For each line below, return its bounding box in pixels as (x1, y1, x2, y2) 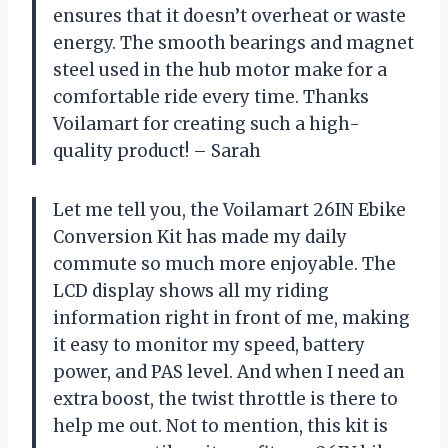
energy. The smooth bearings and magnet (53, 32, 414, 55)
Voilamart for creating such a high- (53, 113, 360, 136)
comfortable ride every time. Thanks (53, 86, 369, 109)
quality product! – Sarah (53, 140, 261, 163)
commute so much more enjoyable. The (53, 253, 396, 276)
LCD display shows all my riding (53, 280, 329, 303)
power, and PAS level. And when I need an (53, 361, 405, 384)
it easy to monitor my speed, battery (53, 334, 365, 357)
